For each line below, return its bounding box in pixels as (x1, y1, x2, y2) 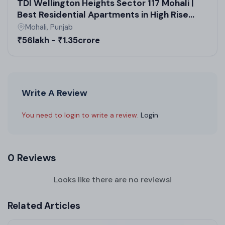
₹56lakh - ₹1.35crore (17, 34, 100, 46)
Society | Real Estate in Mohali (17, 20, 144, 32)
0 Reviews (8, 151, 56, 164)
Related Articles (8, 199, 80, 212)
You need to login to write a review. (22, 110, 141, 120)
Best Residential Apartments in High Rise (17, 9, 188, 20)
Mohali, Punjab (25, 22, 73, 32)
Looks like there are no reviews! (53, 174, 172, 185)
